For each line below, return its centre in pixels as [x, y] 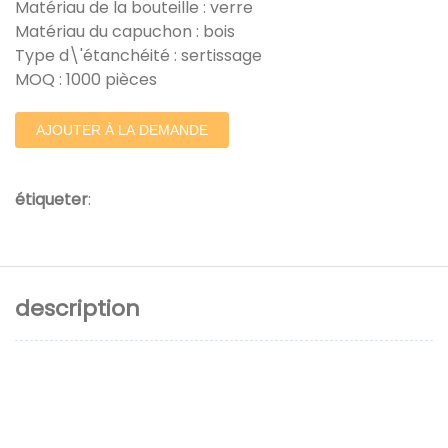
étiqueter [51, 200]
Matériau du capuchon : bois [127, 32]
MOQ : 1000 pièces [86, 80]
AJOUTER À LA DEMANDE [122, 130]
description [77, 308]
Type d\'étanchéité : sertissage [138, 56]
